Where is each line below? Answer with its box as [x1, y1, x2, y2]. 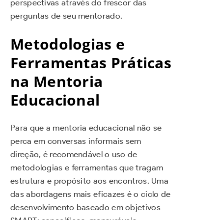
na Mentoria [10, 71, 103, 91]
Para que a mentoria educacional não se [10, 123, 162, 133]
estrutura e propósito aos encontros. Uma [10, 176, 168, 186]
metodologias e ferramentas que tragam [10, 163, 164, 173]
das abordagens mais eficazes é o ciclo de [10, 189, 171, 199]
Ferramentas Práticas [10, 52, 171, 73]
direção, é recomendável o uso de [10, 149, 137, 160]
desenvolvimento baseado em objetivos [10, 202, 161, 213]
